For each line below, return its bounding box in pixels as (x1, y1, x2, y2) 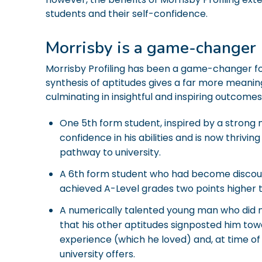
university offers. (60, 247, 137, 261)
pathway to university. (60, 146, 161, 159)
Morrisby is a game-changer (46, 37, 260, 59)
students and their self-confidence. (46, 7, 210, 20)
